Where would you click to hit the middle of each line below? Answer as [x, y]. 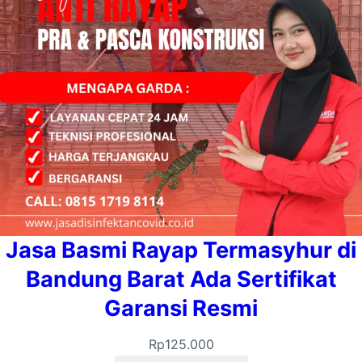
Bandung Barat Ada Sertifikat [181, 280]
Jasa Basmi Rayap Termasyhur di [181, 250]
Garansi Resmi [181, 309]
